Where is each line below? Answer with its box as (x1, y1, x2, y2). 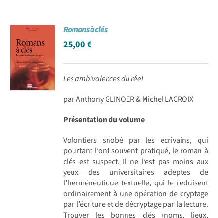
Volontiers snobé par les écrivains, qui (63, 134, 208, 145)
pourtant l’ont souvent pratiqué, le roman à (63, 145, 208, 156)
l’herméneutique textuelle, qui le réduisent (63, 177, 208, 188)
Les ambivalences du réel (63, 73, 144, 84)
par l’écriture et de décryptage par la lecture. (63, 199, 208, 210)
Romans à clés (63, 23, 108, 36)
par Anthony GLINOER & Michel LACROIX (63, 93, 194, 105)
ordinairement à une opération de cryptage (63, 188, 208, 199)
